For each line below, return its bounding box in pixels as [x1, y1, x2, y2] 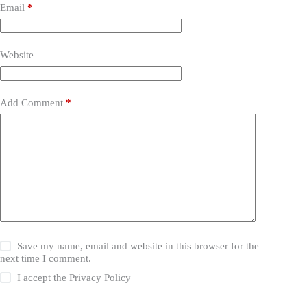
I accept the [17, 272, 70, 284]
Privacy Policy [69, 272, 132, 284]
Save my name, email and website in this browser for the [17, 241, 260, 252]
